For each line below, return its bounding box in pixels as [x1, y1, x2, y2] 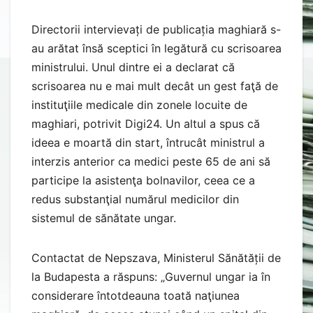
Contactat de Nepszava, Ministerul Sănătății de [31, 250, 281, 265]
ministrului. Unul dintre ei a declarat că [31, 59, 235, 74]
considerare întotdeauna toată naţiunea [31, 288, 240, 303]
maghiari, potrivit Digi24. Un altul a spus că [31, 116, 260, 131]
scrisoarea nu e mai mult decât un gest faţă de [31, 78, 278, 93]
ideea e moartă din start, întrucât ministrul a [31, 135, 265, 150]
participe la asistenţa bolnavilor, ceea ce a [31, 173, 255, 187]
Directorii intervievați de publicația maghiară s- [31, 22, 281, 36]
